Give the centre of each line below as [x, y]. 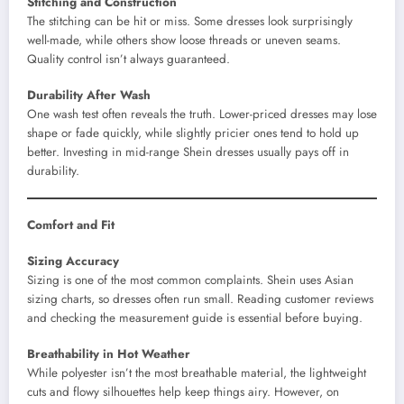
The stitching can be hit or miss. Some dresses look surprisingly [190, 21]
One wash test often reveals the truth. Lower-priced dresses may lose [202, 114]
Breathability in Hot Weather [109, 354]
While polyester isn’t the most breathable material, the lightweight [197, 373]
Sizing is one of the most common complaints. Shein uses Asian [190, 280]
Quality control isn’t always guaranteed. [129, 59]
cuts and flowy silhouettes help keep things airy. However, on [183, 392]
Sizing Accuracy [73, 262]
